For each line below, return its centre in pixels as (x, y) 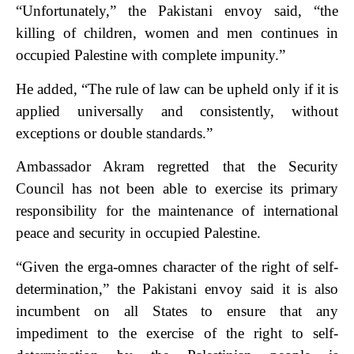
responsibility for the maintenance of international (177, 211)
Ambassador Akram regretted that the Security (177, 167)
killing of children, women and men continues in (177, 33)
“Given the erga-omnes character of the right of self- (177, 266)
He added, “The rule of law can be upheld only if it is (177, 88)
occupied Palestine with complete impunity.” (151, 55)
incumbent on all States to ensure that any (177, 311)
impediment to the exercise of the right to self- (177, 333)
